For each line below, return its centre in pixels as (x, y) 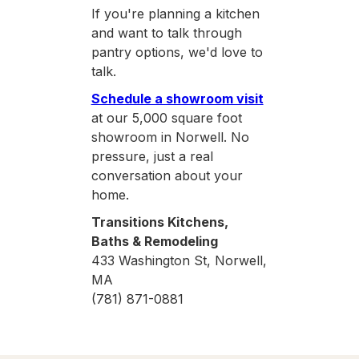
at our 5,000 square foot (166, 117)
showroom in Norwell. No (170, 137)
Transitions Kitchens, (159, 222)
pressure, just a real (152, 156)
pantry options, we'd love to (177, 52)
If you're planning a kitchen (175, 13)
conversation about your (167, 175)
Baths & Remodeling (154, 241)
